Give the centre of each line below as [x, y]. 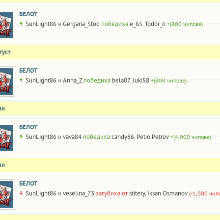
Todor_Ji [155, 24]
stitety [137, 193]
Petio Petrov [153, 137]
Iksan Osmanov [167, 193]
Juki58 [141, 80]
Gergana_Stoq [81, 24]
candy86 [123, 137]
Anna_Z [72, 80]
